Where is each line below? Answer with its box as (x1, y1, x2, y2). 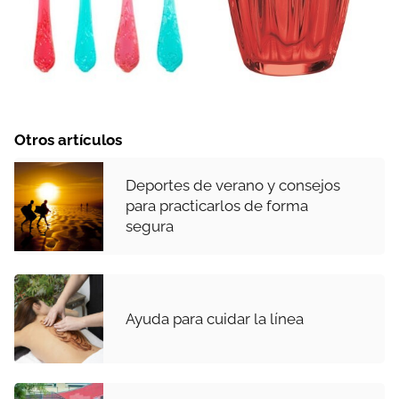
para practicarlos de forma (126, 197, 308, 216)
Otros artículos (14, 131, 122, 150)
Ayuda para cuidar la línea (126, 309, 304, 328)
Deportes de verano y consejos (126, 176, 340, 195)
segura (126, 217, 174, 236)
